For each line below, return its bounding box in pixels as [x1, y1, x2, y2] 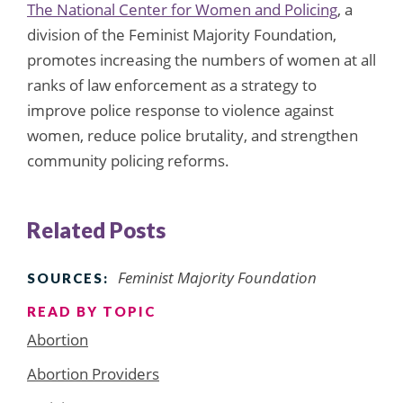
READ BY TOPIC [27, 302, 156, 319]
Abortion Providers [27, 363, 159, 384]
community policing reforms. [27, 149, 229, 171]
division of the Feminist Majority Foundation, [27, 23, 336, 45]
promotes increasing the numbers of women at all [27, 49, 376, 70]
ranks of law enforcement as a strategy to [27, 74, 317, 95]
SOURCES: [27, 269, 109, 286]
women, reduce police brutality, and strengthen [27, 124, 358, 146]
